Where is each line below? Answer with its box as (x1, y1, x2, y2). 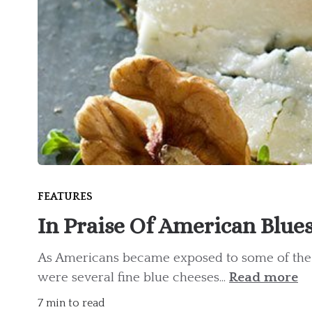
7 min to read (38, 297, 105, 310)
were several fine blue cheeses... (38, 270, 229, 286)
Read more (229, 270, 298, 286)
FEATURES (38, 190, 93, 203)
